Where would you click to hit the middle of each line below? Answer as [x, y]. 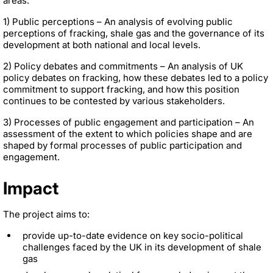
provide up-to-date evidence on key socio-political [133, 235]
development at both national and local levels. [102, 44]
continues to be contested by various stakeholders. [114, 101]
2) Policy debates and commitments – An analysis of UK [123, 66]
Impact [31, 188]
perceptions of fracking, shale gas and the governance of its [134, 33]
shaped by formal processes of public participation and [122, 145]
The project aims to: [46, 214]
